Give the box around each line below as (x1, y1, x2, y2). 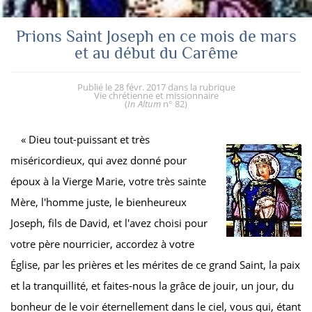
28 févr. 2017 (114, 80, 166, 93)
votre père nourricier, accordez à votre (10, 236, 194, 251)
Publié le (77, 80, 114, 93)
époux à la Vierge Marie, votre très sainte (10, 173, 206, 188)
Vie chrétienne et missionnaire (93, 88, 219, 102)
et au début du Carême (74, 42, 238, 62)
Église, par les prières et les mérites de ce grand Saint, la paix (10, 257, 300, 272)
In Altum (127, 97, 161, 110)
